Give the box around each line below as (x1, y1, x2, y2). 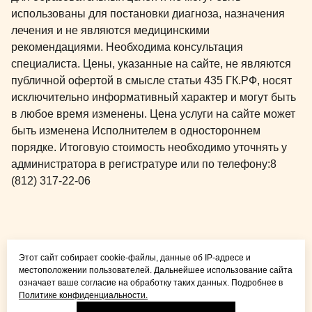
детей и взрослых (11, 256, 102, 269)
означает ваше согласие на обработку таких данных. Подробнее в (19, 278, 283, 288)
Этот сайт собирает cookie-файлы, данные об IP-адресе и (19, 253, 251, 263)
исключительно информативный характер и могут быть (11, 91, 296, 104)
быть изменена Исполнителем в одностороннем (11, 125, 260, 137)
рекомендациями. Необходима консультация (11, 41, 243, 54)
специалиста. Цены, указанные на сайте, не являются (11, 58, 291, 70)
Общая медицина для (11, 243, 123, 256)
